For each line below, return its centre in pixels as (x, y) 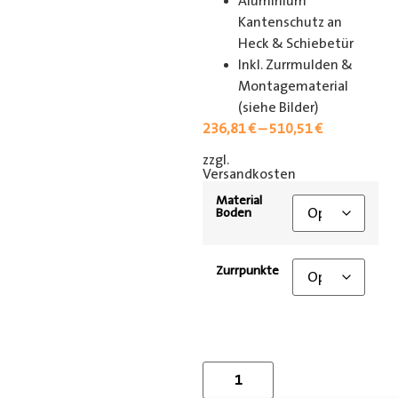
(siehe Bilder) (279, 108)
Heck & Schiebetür (296, 44)
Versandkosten (250, 174)
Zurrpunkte (248, 271)
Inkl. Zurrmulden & (296, 65)
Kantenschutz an (291, 23)
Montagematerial (294, 87)
